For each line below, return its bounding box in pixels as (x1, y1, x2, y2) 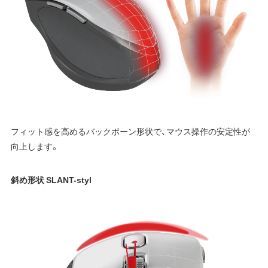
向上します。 (10, 139, 59, 152)
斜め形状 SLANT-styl (10, 173, 92, 186)
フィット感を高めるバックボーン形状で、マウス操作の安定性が (10, 124, 250, 137)
